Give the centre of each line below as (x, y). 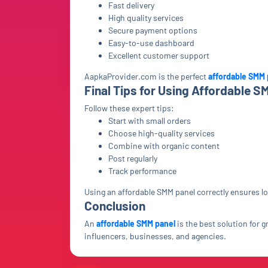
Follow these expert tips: (129, 108)
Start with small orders (150, 121)
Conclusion (115, 205)
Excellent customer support (159, 55)
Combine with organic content (164, 146)
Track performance (142, 171)
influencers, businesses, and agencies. (155, 236)
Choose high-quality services (162, 133)
